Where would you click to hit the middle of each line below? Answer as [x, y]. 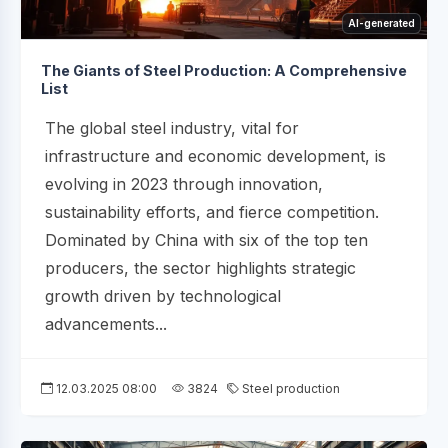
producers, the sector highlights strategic [200, 267]
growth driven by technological [163, 295]
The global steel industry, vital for [172, 127]
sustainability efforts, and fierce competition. [212, 211]
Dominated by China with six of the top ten [206, 239]
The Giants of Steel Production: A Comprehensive [224, 70]
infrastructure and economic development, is [215, 155]
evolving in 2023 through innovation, [184, 183]
